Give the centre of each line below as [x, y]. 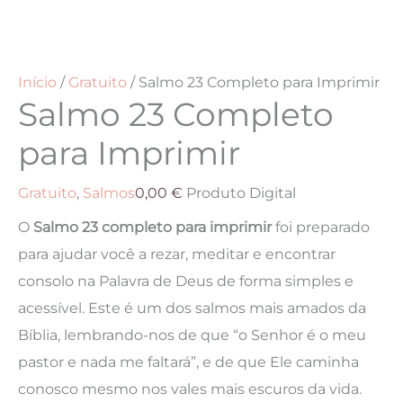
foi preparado [321, 227]
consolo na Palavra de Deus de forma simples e [186, 281]
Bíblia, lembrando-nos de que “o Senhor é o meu [192, 335]
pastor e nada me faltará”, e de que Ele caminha [188, 362]
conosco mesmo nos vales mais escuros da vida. [190, 389]
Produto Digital [241, 193]
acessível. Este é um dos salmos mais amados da [192, 308]
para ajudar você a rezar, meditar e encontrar [177, 254]
